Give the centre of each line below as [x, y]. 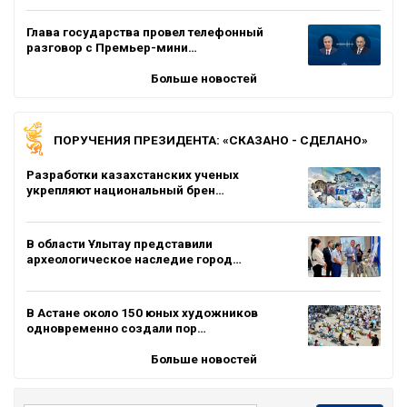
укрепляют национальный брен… [125, 189]
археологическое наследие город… [134, 258]
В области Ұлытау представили [119, 243]
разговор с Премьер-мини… [112, 47]
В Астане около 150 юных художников [142, 312]
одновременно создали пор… [116, 328]
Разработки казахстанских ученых [133, 174]
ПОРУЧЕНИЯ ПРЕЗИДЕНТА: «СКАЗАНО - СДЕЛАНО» [211, 139]
